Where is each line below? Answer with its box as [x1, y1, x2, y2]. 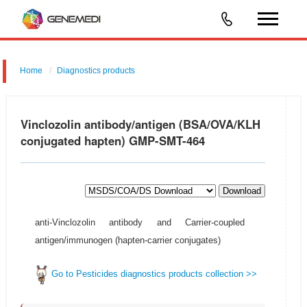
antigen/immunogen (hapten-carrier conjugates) [34, 235, 221, 245]
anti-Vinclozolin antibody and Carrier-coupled [34, 217, 245, 228]
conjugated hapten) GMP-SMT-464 [20, 132, 205, 149]
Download [220, 186, 265, 196]
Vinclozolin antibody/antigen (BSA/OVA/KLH [20, 116, 260, 132]
